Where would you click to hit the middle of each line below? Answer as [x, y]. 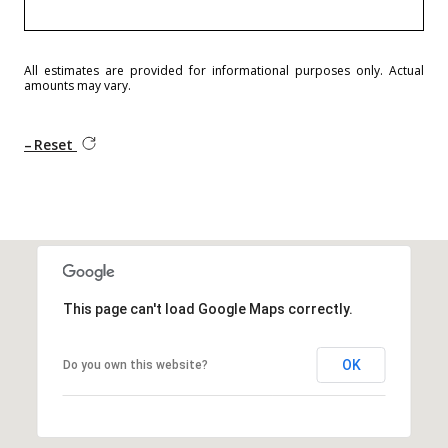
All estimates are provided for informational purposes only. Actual [224, 70]
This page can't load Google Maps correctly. [207, 308]
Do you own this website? [135, 364]
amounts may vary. [77, 85]
